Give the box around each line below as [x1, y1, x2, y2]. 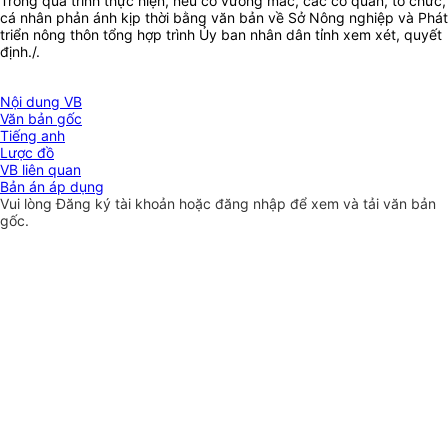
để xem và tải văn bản [290, 195, 436, 213]
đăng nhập [215, 195, 290, 213]
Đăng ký [56, 195, 115, 213]
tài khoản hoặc [115, 195, 215, 213]
